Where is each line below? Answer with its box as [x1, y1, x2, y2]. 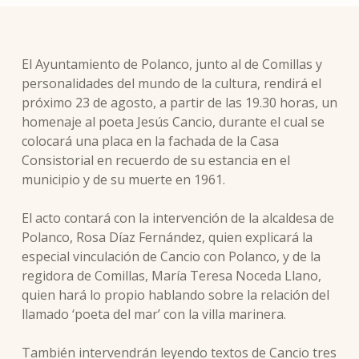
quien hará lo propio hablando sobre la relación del [21, 286, 329, 304]
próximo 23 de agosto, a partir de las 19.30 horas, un [21, 94, 337, 111]
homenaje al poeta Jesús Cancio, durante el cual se [21, 113, 325, 131]
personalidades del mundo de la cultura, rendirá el [21, 75, 321, 92]
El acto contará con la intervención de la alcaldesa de [21, 209, 334, 227]
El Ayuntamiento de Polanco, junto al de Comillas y [21, 55, 322, 73]
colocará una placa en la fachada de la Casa [21, 132, 279, 150]
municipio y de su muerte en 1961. [21, 171, 225, 188]
